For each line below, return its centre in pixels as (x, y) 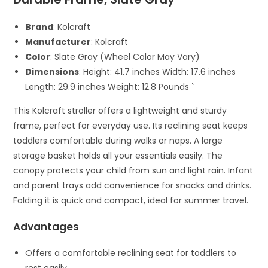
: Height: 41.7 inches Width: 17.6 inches (158, 72)
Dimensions (52, 72)
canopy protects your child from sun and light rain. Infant (133, 171)
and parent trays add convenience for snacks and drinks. (133, 186)
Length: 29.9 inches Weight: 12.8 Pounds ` (110, 87)
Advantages (46, 227)
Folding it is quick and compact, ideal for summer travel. (131, 201)
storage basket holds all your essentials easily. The (118, 156)
